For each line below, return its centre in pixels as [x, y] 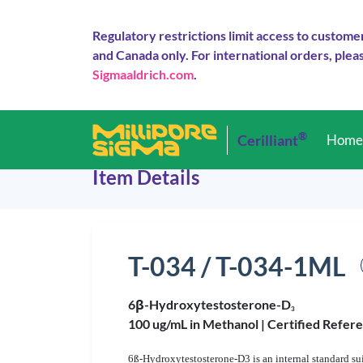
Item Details [146, 177]
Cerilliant [268, 140]
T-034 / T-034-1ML [237, 266]
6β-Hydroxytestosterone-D [209, 304]
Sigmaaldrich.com [143, 74]
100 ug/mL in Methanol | [198, 324]
